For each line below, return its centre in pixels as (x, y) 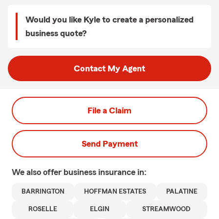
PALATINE (182, 192)
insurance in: (122, 172)
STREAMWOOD (167, 209)
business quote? (56, 33)
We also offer (38, 172)
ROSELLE (43, 209)
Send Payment (109, 144)
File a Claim (109, 110)
